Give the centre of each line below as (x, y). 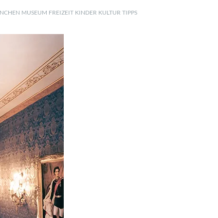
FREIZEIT (61, 12)
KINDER (86, 12)
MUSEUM (34, 12)
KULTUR (109, 12)
